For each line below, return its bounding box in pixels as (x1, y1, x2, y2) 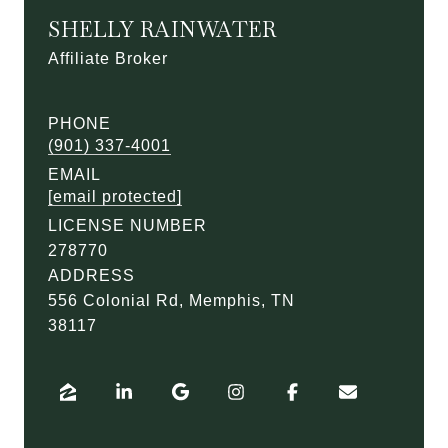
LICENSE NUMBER (48, 217, 207, 234)
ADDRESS (48, 267, 135, 284)
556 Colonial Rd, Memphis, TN (48, 292, 295, 309)
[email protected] (48, 188, 182, 205)
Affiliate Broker (48, 50, 168, 67)
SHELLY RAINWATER (48, 16, 276, 43)
